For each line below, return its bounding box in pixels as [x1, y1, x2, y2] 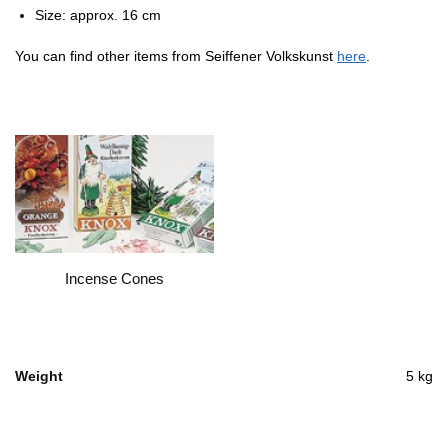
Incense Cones [65, 270, 164, 288]
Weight [15, 368, 63, 385]
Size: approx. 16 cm [35, 7, 161, 24]
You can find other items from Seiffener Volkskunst [15, 48, 337, 65]
